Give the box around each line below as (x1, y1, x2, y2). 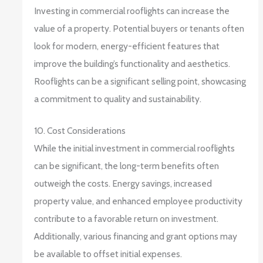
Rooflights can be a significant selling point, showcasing (34, 75, 247, 87)
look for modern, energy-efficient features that (34, 40, 220, 52)
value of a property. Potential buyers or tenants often (34, 22, 245, 34)
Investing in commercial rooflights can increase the (34, 5, 230, 16)
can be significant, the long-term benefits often (34, 160, 220, 172)
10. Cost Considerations (34, 125, 126, 137)
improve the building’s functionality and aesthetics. (34, 58, 231, 69)
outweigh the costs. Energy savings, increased (34, 178, 213, 190)
